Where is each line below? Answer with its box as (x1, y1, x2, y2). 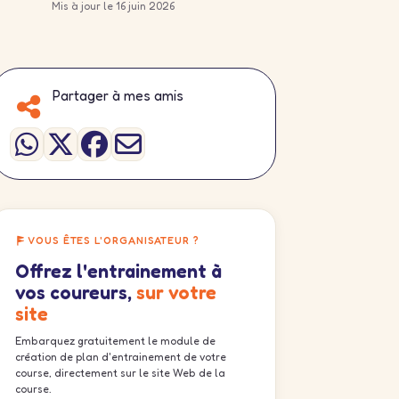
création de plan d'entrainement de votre (15, 350, 226, 363)
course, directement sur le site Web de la (15, 366, 225, 379)
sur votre (136, 281, 216, 304)
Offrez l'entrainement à (15, 260, 222, 282)
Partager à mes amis (53, 86, 183, 104)
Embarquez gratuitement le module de (15, 334, 216, 347)
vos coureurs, (15, 281, 136, 304)
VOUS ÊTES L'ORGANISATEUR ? (28, 234, 199, 247)
